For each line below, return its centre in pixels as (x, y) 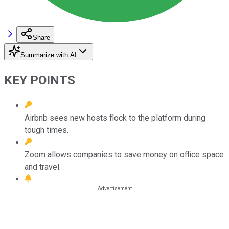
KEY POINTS (40, 80)
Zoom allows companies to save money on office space (124, 154)
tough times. (47, 130)
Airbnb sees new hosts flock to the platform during (115, 118)
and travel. (43, 167)
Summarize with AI (49, 55)
